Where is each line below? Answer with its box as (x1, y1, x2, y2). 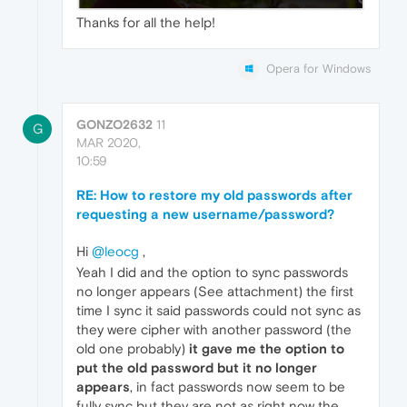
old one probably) (76, 341, 189, 357)
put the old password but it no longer (76, 360, 317, 376)
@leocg (92, 243, 139, 260)
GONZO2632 (76, 117, 153, 133)
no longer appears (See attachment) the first (76, 283, 353, 300)
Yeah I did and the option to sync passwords (76, 264, 348, 281)
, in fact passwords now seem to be (130, 379, 345, 395)
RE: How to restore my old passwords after (76, 187, 352, 203)
